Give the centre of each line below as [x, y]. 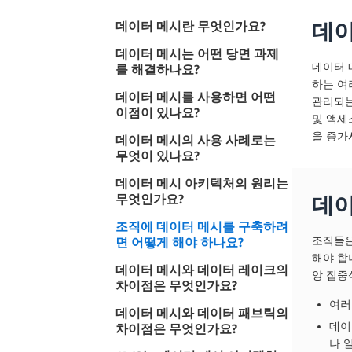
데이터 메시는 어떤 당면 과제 [197, 53]
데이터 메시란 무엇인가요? [191, 26]
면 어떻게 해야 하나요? [180, 242]
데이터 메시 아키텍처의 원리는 [202, 183]
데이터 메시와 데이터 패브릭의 [202, 313]
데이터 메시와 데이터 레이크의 [202, 269]
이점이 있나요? [158, 112]
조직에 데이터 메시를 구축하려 [202, 226]
